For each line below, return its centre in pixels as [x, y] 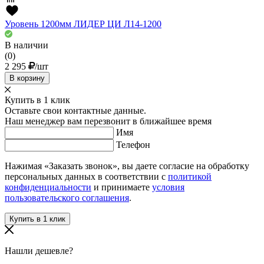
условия [168, 187]
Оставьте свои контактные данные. [75, 111]
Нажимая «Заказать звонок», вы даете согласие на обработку [127, 166]
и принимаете [122, 187]
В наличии [27, 45]
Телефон [133, 145]
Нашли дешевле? [39, 251]
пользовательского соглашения [67, 198]
